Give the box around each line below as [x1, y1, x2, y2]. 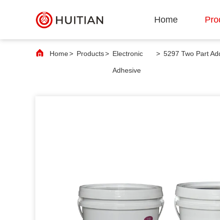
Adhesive [112, 66, 141, 74]
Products [76, 50, 104, 57]
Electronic [112, 50, 143, 57]
